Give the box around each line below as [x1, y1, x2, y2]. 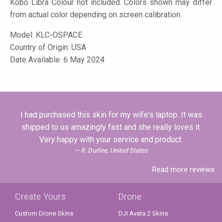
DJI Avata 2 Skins [118, 210, 168, 218]
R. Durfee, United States [81, 147, 148, 155]
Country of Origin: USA [10, 43, 86, 53]
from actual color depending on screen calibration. [10, 10, 182, 20]
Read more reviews [152, 165, 215, 174]
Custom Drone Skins [15, 210, 73, 218]
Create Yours [15, 191, 66, 202]
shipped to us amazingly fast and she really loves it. [21, 122, 201, 132]
